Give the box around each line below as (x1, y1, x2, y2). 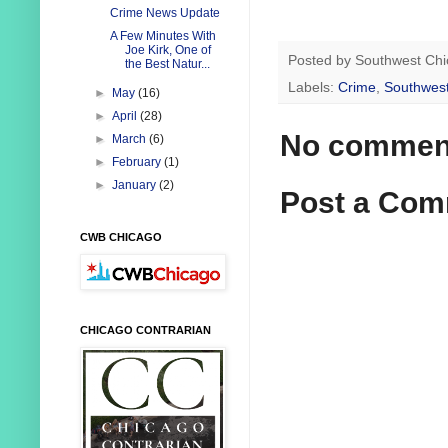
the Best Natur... (124, 57, 210, 72)
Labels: (288, 79, 338, 96)
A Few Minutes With (109, 29, 216, 44)
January (112, 178, 160, 193)
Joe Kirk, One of (124, 43, 211, 58)
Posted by (288, 52, 355, 69)
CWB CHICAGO (80, 231, 162, 244)
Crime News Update (109, 6, 220, 21)
